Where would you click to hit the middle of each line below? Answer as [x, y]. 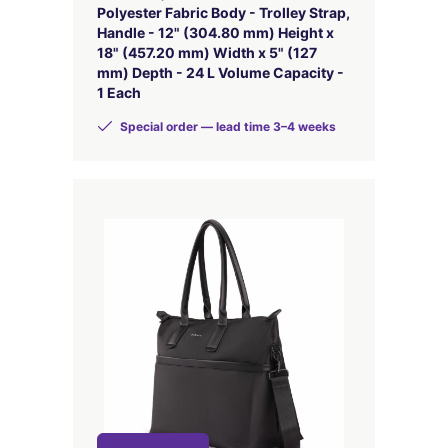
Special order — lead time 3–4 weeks [226, 126]
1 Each [118, 92]
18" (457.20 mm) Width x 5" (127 [206, 52]
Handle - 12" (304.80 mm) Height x [215, 32]
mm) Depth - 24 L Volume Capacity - [220, 72]
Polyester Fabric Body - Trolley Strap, [223, 12]
